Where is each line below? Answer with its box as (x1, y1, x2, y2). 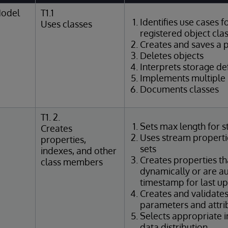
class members (41, 156, 103, 167)
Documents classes (140, 83, 219, 95)
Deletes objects (140, 50, 204, 61)
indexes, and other (41, 145, 117, 156)
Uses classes (41, 18, 92, 30)
